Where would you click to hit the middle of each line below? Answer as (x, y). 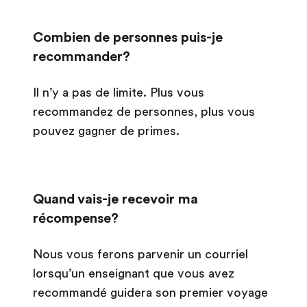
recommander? (82, 57)
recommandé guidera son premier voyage (150, 293)
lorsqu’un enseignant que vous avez (134, 273)
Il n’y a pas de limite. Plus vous (119, 93)
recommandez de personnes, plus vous (144, 112)
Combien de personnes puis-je (128, 37)
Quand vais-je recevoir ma (115, 199)
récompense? (76, 218)
